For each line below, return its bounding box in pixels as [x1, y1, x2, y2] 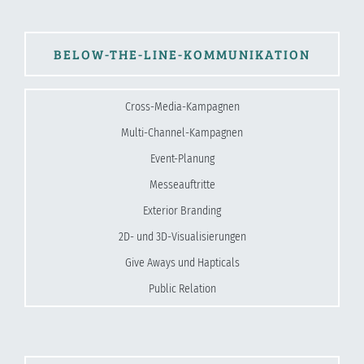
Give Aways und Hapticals [124, 255, 240, 270]
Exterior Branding [143, 203, 221, 218]
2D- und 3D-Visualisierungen [118, 229, 246, 244]
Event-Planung [149, 151, 214, 166]
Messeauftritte [149, 177, 215, 192]
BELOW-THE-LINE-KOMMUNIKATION [54, 45, 310, 63]
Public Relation [148, 281, 216, 296]
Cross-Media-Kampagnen [124, 99, 240, 114]
